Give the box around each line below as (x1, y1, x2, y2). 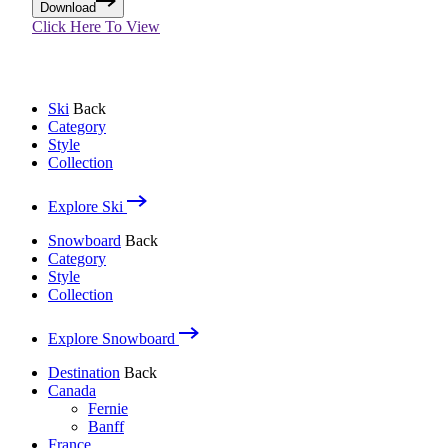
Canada (48, 382, 96, 400)
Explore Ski (48, 198, 127, 216)
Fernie (88, 400, 128, 418)
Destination (48, 364, 120, 382)
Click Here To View (32, 18, 160, 36)
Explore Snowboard (48, 330, 179, 348)
